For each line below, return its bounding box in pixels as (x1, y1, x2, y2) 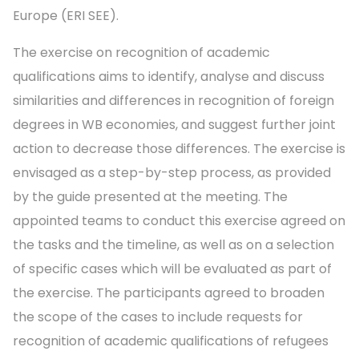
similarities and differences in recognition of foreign (13, 91, 334, 111)
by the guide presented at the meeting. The (13, 188, 288, 207)
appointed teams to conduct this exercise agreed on (13, 212, 345, 231)
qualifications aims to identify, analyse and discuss (13, 67, 325, 87)
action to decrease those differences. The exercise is (13, 139, 345, 159)
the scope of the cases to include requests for (13, 308, 303, 327)
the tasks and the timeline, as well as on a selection (13, 236, 334, 255)
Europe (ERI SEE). (13, 6, 119, 26)
